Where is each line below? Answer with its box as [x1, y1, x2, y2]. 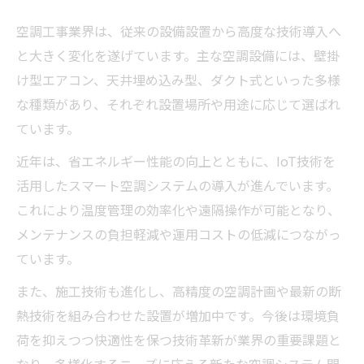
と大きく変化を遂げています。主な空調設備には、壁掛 [16, 45, 340, 65]
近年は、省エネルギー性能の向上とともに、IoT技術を [16, 150, 336, 171]
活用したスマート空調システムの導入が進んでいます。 [16, 175, 339, 195]
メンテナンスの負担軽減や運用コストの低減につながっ [16, 223, 341, 244]
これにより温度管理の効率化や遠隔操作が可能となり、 [16, 199, 340, 219]
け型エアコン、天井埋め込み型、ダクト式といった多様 [16, 69, 340, 89]
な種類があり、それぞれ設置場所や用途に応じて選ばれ [16, 93, 340, 114]
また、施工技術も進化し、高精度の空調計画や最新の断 [16, 280, 341, 301]
